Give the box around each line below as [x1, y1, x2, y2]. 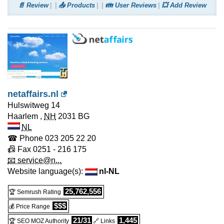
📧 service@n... [7, 156, 61, 164]
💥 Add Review [161, 1, 206, 9]
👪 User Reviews [104, 1, 156, 9]
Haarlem [7, 112, 38, 120]
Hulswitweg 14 [7, 101, 60, 109]
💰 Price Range [9, 203, 50, 210]
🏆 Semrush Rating [9, 188, 61, 195]
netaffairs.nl [7, 89, 58, 99]
